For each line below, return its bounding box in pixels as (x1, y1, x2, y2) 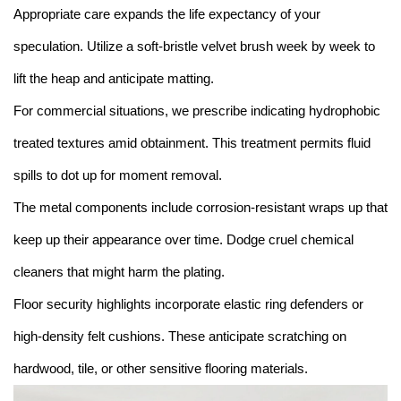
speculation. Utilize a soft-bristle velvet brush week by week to (13, 38, 375, 54)
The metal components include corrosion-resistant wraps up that (13, 199, 388, 215)
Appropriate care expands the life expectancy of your (13, 5, 320, 21)
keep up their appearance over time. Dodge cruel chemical (13, 231, 354, 247)
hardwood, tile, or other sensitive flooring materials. (13, 360, 308, 376)
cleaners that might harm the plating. (13, 263, 225, 279)
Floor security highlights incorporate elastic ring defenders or (13, 295, 363, 311)
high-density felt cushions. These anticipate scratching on (13, 328, 346, 344)
